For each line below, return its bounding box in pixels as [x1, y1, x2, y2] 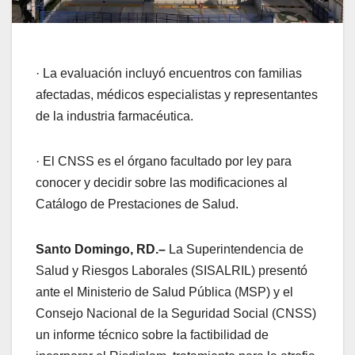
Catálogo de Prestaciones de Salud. [36, 197, 242, 211]
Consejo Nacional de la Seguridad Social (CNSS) [36, 306, 316, 320]
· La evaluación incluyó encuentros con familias [36, 66, 302, 80]
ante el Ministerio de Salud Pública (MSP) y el [36, 284, 293, 299]
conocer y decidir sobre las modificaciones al [36, 175, 288, 189]
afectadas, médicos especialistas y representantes [36, 87, 318, 101]
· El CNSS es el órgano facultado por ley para [36, 154, 292, 168]
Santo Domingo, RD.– [36, 242, 166, 256]
